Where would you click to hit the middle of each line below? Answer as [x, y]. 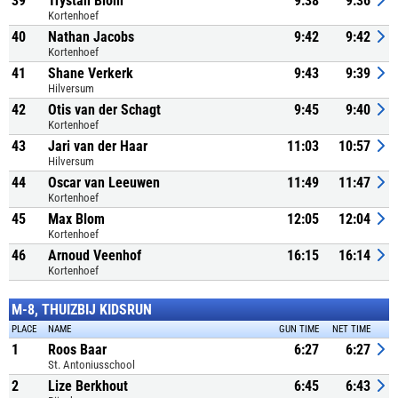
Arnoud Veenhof [95, 255]
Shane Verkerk [91, 73]
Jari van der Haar [98, 146]
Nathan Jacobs [91, 37]
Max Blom [76, 219]
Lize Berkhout [88, 386]
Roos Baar [77, 350]
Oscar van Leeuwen [104, 183]
